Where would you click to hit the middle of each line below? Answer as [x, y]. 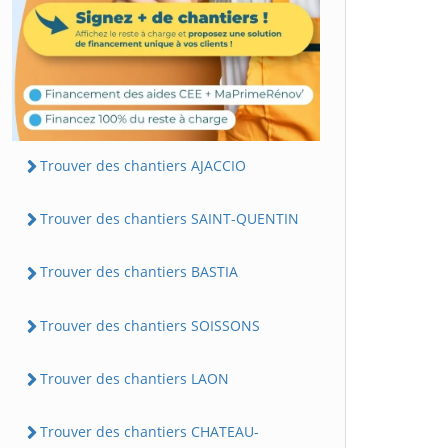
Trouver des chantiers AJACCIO [143, 165]
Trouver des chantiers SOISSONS [150, 325]
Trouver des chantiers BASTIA [139, 272]
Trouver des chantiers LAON [134, 378]
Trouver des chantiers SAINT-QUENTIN [169, 219]
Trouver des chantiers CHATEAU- [149, 432]
